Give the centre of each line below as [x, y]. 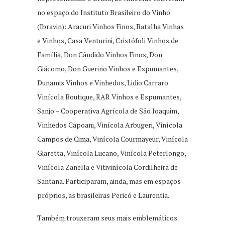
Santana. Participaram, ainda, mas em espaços [109, 181]
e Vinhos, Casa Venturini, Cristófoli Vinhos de [108, 40]
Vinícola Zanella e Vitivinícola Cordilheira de [107, 167]
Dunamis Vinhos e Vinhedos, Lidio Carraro [103, 82]
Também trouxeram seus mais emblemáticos [107, 217]
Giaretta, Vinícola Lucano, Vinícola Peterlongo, [111, 153]
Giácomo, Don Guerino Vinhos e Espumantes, [108, 68]
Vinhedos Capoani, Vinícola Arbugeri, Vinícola [110, 125]
